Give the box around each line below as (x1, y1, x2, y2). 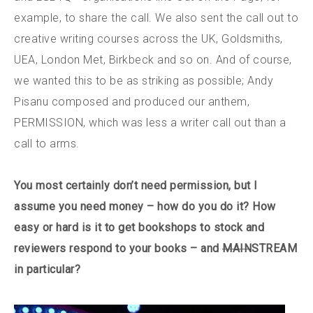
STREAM (252, 241, 297, 255)
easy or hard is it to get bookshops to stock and (14, 220, 264, 234)
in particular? (14, 262, 80, 276)
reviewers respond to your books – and (14, 241, 222, 255)
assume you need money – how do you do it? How (14, 199, 276, 213)
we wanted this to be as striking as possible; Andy (14, 73, 273, 87)
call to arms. (14, 136, 80, 150)
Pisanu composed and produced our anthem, (14, 94, 249, 108)
